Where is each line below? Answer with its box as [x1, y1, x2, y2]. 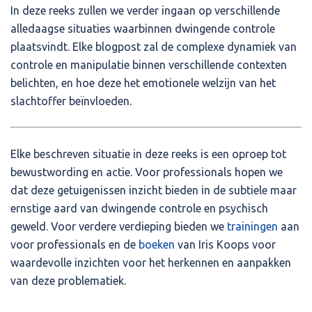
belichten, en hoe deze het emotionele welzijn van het [10, 76, 276, 89]
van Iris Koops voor [175, 237, 276, 251]
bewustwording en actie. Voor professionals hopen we [10, 165, 283, 178]
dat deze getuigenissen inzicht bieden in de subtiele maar [10, 183, 297, 196]
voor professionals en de [10, 237, 139, 251]
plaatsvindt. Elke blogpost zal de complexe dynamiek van [10, 40, 297, 53]
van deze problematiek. [10, 274, 126, 287]
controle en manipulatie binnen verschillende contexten [10, 58, 287, 71]
